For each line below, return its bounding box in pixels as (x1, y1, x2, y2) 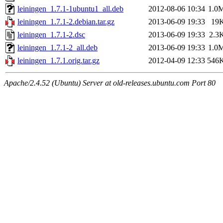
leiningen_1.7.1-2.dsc (17, 30, 85, 39)
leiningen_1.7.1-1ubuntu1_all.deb (17, 4, 123, 13)
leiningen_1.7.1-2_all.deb (17, 43, 98, 52)
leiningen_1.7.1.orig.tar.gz (17, 56, 100, 65)
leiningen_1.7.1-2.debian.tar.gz (17, 17, 114, 26)
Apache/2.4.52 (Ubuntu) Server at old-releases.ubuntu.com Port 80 (4, 79, 216, 88)
